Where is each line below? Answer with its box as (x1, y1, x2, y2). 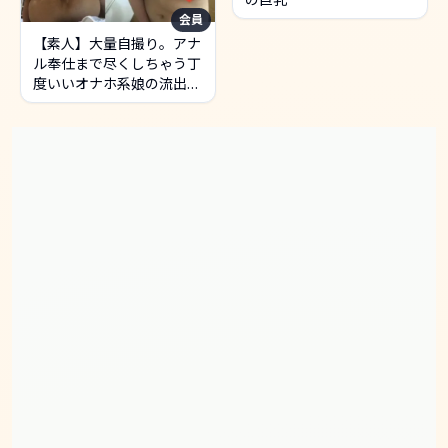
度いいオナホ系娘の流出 (33, 73, 187, 93)
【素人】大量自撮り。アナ (33, 33, 201, 53)
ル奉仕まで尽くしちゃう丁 (33, 53, 201, 73)
